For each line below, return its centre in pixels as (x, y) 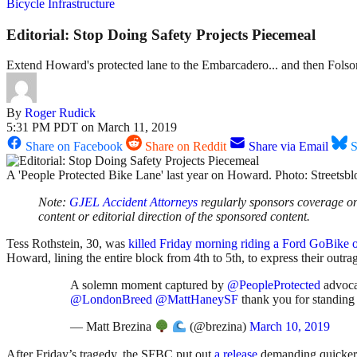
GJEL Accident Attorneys (133, 202)
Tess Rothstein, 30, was (67, 244)
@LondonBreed (111, 300)
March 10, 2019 (290, 327)
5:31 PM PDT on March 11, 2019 (92, 127)
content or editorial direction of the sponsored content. (174, 217)
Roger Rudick (60, 113)
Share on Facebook (74, 147)
